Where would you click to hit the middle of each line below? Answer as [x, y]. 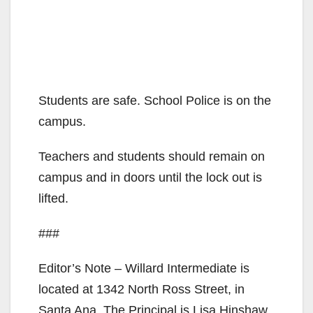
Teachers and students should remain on [152, 157]
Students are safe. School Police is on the [155, 101]
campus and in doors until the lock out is [150, 178]
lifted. [53, 199]
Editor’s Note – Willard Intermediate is [144, 269]
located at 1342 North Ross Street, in [141, 290]
